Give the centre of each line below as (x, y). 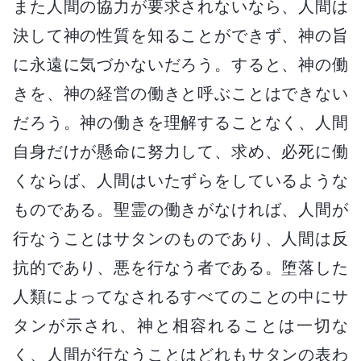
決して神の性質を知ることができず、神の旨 (180, 35)
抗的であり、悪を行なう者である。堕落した (180, 267)
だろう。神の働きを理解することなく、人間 (180, 122)
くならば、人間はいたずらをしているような (180, 180)
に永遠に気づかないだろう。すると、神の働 (180, 64)
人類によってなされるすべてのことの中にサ (180, 296)
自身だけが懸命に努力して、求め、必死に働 (180, 151)
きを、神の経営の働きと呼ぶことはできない (180, 93)
